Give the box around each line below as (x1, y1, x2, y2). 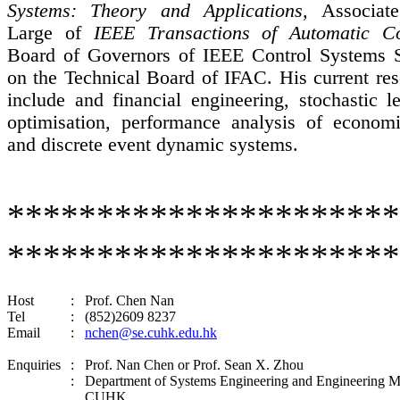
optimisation (7, 112, 105, 134)
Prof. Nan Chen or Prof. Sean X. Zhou (85, 357, 304, 372)
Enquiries (7, 357, 61, 372)
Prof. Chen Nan (85, 293, 174, 308)
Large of (7, 22, 94, 45)
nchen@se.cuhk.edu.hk (85, 325, 217, 340)
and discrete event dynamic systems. (7, 134, 298, 156)
